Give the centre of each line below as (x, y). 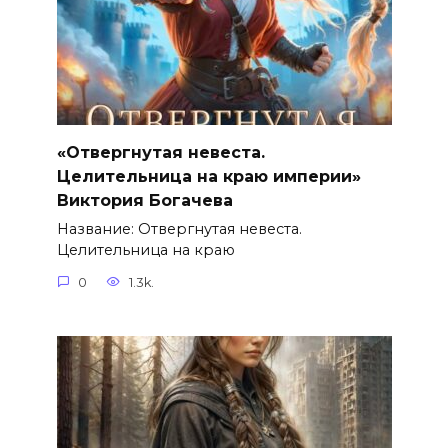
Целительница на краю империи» (208, 176)
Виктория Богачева (144, 200)
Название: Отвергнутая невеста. (179, 229)
